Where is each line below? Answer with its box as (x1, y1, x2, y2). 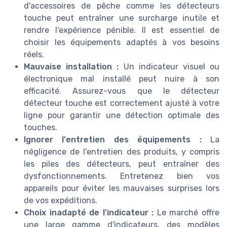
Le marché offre (154, 207, 220, 217)
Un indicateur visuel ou (119, 61, 220, 71)
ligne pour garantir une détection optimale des (24, 110, 219, 120)
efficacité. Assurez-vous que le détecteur (24, 86, 219, 96)
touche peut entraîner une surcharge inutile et (24, 13, 219, 23)
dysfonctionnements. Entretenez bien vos (24, 171, 219, 181)
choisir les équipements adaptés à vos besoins (24, 37, 219, 47)
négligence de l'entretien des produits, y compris (24, 146, 219, 157)
